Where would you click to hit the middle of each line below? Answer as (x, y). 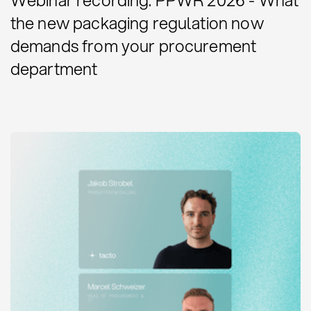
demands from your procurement (133, 45)
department (54, 68)
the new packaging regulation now (137, 23)
